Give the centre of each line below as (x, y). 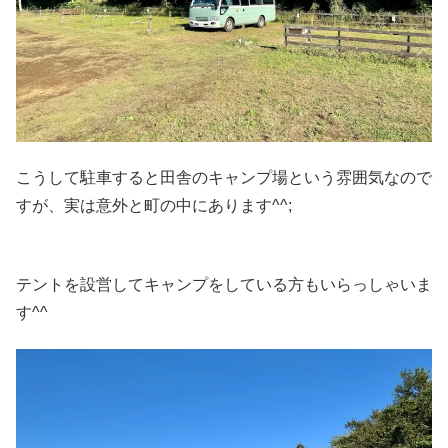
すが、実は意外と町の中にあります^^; (154, 206)
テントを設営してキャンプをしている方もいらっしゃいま (224, 284)
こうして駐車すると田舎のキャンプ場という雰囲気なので (224, 178)
